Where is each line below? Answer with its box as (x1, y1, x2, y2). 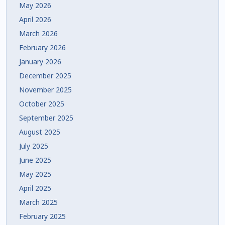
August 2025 (19, 127, 60, 137)
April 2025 (19, 183, 51, 193)
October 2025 (19, 98, 64, 108)
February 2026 (19, 42, 66, 52)
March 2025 (19, 197, 58, 207)
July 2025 (19, 141, 48, 151)
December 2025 (19, 70, 71, 80)
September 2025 (19, 113, 73, 123)
